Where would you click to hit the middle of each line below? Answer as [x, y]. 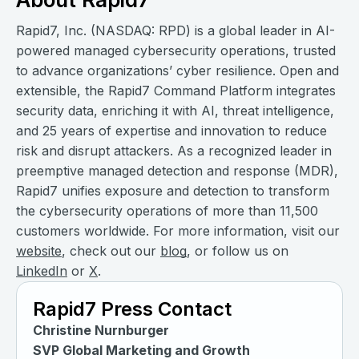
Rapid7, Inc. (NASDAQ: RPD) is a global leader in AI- [175, 31]
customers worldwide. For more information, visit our [178, 231]
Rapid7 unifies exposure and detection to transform [173, 191]
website [39, 251]
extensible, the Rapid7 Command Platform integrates [176, 91]
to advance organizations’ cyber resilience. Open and [177, 71]
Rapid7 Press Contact [132, 309]
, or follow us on [238, 251]
